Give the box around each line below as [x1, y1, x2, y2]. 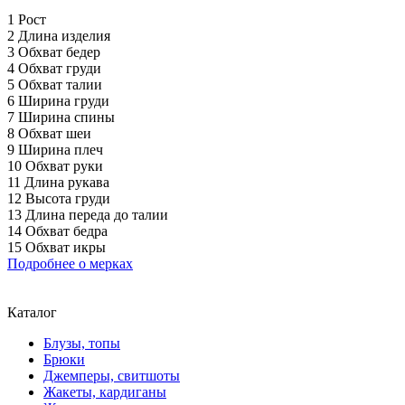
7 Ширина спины [7, 108, 115, 125]
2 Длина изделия [7, 27, 110, 43]
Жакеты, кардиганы [43, 383, 166, 400]
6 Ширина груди [7, 92, 109, 108]
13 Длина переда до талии [7, 206, 168, 222]
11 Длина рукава [7, 174, 109, 190]
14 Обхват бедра [7, 222, 108, 239]
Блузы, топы [43, 334, 120, 351]
